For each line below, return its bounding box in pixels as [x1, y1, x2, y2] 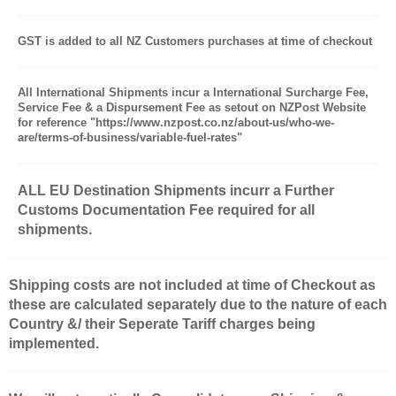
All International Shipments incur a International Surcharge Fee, [18, 85, 369, 99]
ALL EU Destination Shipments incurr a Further [18, 182, 334, 198]
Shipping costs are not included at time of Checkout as [9, 277, 376, 293]
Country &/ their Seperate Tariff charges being [9, 316, 316, 331]
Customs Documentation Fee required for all [18, 202, 315, 217]
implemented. [9, 335, 99, 351]
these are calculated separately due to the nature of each [9, 296, 387, 312]
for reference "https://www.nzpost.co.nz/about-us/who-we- [18, 115, 334, 129]
